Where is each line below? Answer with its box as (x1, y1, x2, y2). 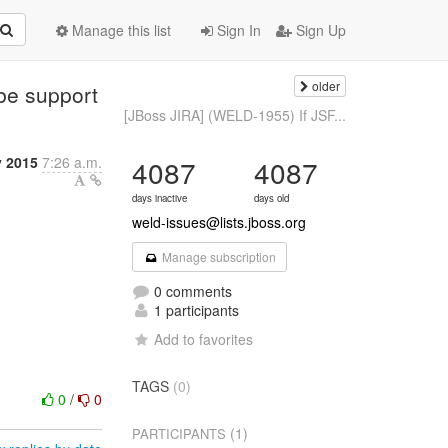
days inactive (132, 191, 188, 205)
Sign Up (292, 20, 346, 40)
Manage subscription (158, 248, 276, 265)
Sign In (213, 20, 261, 40)
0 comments (150, 281, 233, 301)
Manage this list (68, 20, 171, 40)
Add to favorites (154, 329, 254, 349)
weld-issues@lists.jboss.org (132, 212, 307, 232)
